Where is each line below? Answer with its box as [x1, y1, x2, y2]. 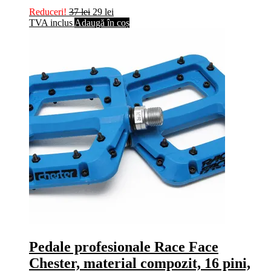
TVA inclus [29, 18, 73, 28]
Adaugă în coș [74, 18, 129, 28]
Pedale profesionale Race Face [29, 239, 218, 255]
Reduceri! [29, 7, 67, 18]
